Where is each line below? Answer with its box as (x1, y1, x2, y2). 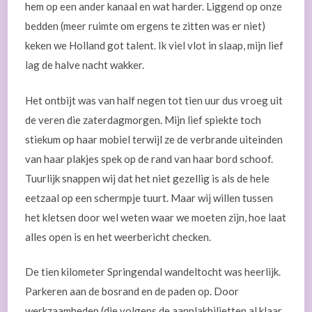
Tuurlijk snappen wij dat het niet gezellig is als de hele (25, 171, 270, 185)
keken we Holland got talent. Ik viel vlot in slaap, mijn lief (25, 39, 284, 52)
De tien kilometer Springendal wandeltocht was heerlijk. (25, 265, 281, 278)
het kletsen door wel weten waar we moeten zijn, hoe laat (25, 210, 287, 224)
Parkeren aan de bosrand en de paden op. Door (25, 285, 240, 297)
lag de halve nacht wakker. (25, 58, 145, 71)
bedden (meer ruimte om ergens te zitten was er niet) (25, 19, 266, 32)
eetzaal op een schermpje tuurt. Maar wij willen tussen (25, 191, 274, 204)
